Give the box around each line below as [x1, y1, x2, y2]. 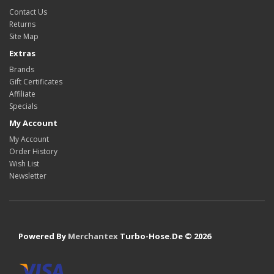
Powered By [18, 231, 68, 242]
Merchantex [68, 231, 118, 242]
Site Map [9, 31, 39, 42]
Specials [9, 101, 37, 111]
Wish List [9, 158, 39, 169]
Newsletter [9, 171, 46, 181]
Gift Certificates [9, 76, 62, 87]
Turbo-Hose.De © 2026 [118, 231, 211, 242]
